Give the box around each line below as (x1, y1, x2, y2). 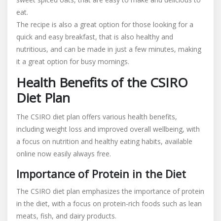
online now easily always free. (16, 149, 111, 158)
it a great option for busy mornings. (16, 57, 129, 66)
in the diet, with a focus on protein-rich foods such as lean (16, 199, 202, 208)
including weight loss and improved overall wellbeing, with (16, 124, 200, 134)
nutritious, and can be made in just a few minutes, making (16, 44, 201, 54)
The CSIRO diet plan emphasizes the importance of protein (16, 186, 204, 196)
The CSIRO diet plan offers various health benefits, (16, 112, 177, 121)
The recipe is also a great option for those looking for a (16, 20, 193, 29)
